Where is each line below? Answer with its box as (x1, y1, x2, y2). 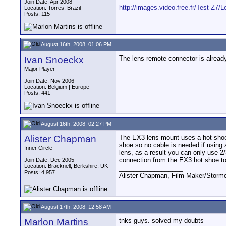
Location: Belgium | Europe (24, 84, 89, 90)
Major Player (24, 66, 55, 72)
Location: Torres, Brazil (24, 5, 81, 11)
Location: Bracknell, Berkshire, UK (24, 163, 108, 169)
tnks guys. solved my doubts (119, 217, 204, 224)
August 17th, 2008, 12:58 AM (40, 203, 111, 210)
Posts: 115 (24, 11, 50, 17)
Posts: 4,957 (24, 169, 55, 175)
